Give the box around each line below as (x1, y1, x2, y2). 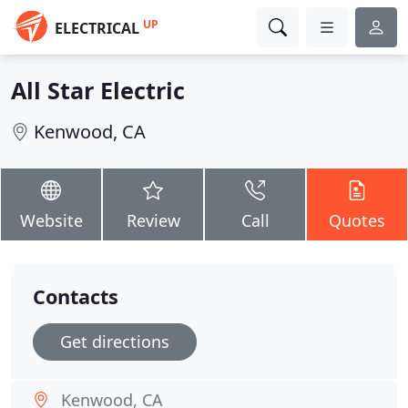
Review (126, 209, 180, 231)
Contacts (33, 283, 118, 310)
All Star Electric (11, 75, 185, 106)
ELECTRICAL (55, 18, 139, 38)
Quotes (329, 209, 385, 231)
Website (19, 209, 83, 231)
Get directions (60, 331, 169, 352)
